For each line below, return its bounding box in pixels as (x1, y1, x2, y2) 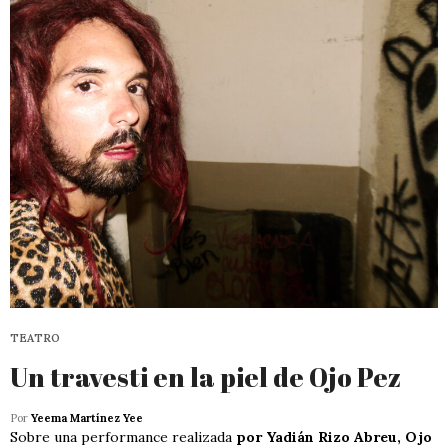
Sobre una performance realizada (10, 427, 236, 446)
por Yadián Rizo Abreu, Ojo (236, 427, 432, 446)
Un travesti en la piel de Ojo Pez (10, 358, 401, 395)
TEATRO (10, 330, 60, 345)
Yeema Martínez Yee (31, 410, 143, 425)
